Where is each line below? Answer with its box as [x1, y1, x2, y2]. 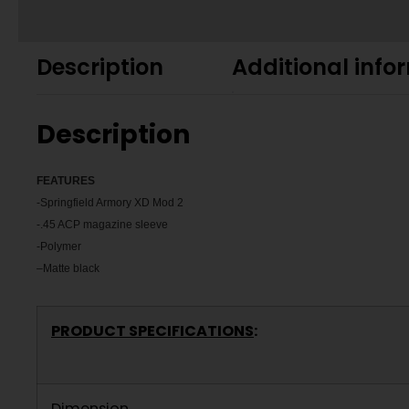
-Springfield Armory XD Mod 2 [37, 196, 184, 210]
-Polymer [37, 240, 81, 254]
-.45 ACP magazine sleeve [37, 218, 168, 232]
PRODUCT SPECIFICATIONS [51, 320, 254, 342]
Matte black [43, 262, 100, 276]
